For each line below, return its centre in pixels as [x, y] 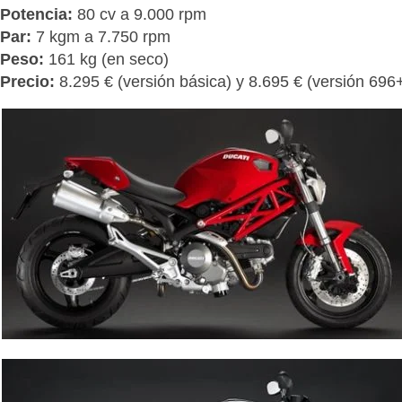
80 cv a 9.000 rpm [140, 14]
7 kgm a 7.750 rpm [101, 37]
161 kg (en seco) [106, 59]
